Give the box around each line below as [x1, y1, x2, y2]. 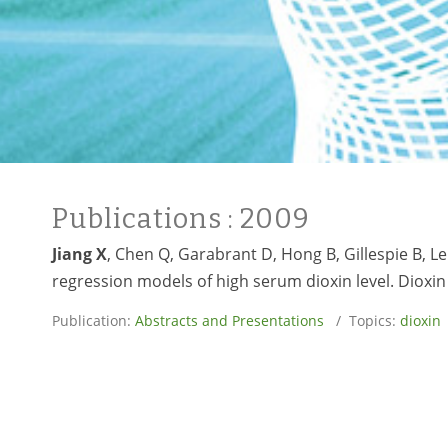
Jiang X [52, 242, 107, 265]
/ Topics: [324, 310, 400, 330]
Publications [52, 202, 228, 235]
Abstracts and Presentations [135, 310, 324, 330]
